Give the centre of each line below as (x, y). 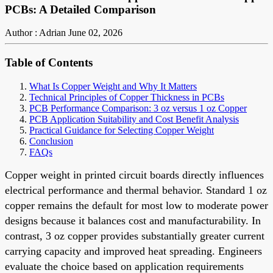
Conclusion (51, 141)
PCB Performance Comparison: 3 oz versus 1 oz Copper (138, 108)
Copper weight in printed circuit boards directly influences (134, 175)
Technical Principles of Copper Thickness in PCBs (127, 97)
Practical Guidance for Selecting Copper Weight (122, 130)
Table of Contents (49, 63)
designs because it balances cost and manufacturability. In (133, 220)
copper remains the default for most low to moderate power (136, 205)
